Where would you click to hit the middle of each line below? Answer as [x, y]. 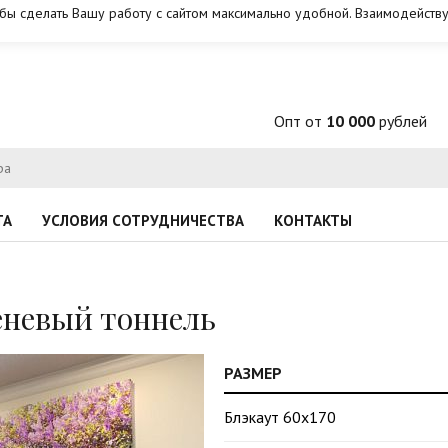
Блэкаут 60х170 [280, 417]
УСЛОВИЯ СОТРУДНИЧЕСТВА [143, 220]
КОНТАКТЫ [313, 220]
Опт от [300, 121]
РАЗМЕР [253, 373]
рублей [401, 121]
